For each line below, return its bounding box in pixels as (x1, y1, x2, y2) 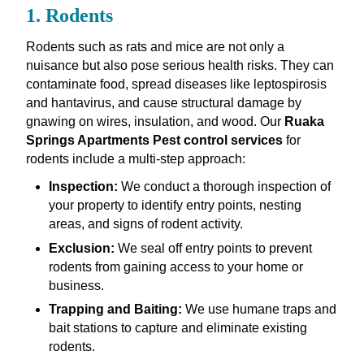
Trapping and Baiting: (48, 301, 182, 316)
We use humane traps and (181, 301, 336, 316)
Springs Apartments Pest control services (25, 133, 283, 148)
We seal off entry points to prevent (114, 240, 312, 255)
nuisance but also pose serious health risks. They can (25, 58, 334, 73)
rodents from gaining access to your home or (48, 259, 303, 274)
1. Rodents (25, 5, 113, 27)
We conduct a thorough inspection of (117, 180, 331, 194)
